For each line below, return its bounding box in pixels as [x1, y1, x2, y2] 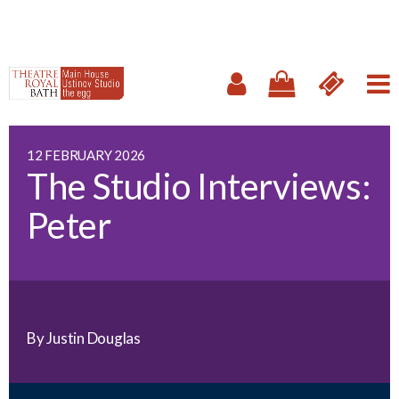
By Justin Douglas [27, 329, 141, 347]
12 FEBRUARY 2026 [27, 147, 145, 163]
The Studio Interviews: [27, 165, 371, 208]
